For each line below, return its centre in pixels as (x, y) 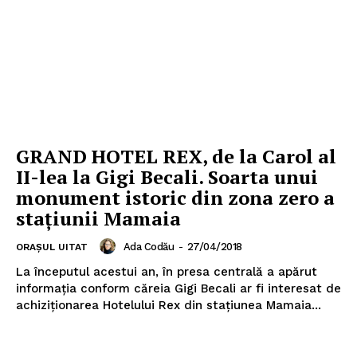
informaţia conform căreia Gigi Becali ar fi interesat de (178, 289)
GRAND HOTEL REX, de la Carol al (176, 157)
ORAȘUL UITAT (52, 247)
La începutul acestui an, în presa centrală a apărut (167, 272)
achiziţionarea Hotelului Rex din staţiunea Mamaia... (169, 306)
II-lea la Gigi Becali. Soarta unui (167, 177)
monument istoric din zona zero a (175, 198)
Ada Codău (148, 246)
